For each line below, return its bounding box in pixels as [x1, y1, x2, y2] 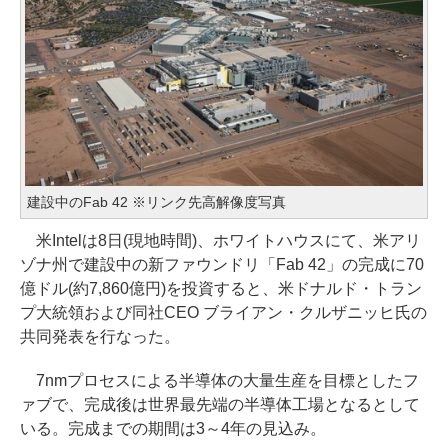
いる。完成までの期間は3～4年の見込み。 [20, 420, 326, 438]
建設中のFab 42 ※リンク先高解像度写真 [27, 194, 286, 211]
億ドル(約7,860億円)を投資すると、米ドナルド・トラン [20, 280, 422, 298]
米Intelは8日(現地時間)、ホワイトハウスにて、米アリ [20, 232, 421, 250]
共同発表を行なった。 [20, 328, 180, 346]
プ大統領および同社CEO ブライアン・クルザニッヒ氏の [20, 304, 427, 322]
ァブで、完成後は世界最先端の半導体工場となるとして [20, 396, 420, 414]
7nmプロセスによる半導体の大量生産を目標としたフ [20, 372, 419, 390]
